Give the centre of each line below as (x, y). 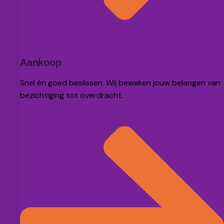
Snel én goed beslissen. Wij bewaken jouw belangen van (120, 83)
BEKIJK (34, 47)
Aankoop (41, 63)
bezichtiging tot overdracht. (71, 95)
